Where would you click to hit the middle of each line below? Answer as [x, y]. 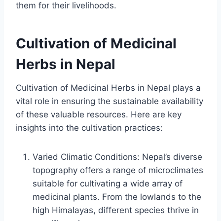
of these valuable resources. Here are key [99, 114]
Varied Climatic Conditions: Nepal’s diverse [117, 157]
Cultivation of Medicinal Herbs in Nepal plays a [108, 88]
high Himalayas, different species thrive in [116, 210]
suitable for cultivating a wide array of [108, 183]
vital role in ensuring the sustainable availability [110, 101]
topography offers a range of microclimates [118, 170]
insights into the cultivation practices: [89, 128]
